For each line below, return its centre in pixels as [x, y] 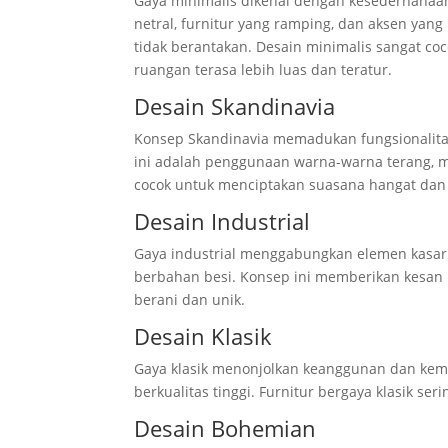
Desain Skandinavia [235, 106]
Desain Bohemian [225, 428]
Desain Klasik [203, 336]
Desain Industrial [222, 221]
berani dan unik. [190, 300]
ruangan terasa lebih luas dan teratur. [263, 70]
